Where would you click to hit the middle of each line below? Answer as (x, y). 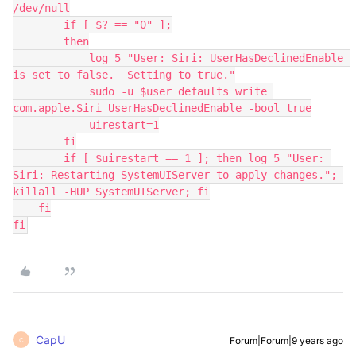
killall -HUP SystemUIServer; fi (111, 192)
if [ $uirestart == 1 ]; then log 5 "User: (38, 158)
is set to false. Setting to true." (124, 75)
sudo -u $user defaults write (51, 91)
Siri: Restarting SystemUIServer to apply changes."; (175, 175)
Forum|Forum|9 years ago (286, 341)
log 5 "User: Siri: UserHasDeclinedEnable (51, 58)
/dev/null (41, 8)
